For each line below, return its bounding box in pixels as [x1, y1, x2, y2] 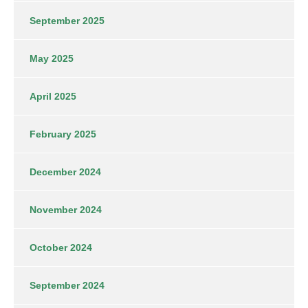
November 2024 [30, 203, 102, 215]
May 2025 [30, 52, 74, 64]
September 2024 [30, 279, 104, 291]
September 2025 [30, 14, 104, 26]
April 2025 [30, 90, 76, 102]
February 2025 [30, 128, 96, 140]
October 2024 [30, 241, 92, 253]
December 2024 [30, 166, 101, 177]
